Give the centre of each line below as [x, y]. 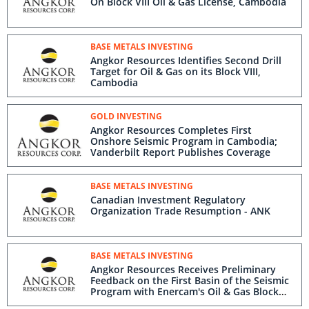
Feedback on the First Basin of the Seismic [190, 280]
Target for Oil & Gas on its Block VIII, [176, 71]
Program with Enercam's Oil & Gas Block [185, 291]
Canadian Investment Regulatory [168, 200]
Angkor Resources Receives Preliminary [183, 269]
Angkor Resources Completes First [171, 130]
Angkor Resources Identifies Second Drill [186, 60]
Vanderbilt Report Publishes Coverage [180, 152]
